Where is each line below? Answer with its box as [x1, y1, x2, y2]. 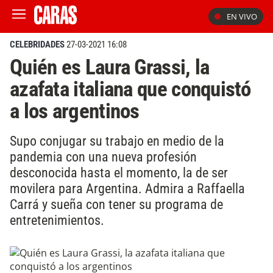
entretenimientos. [10, 211, 104, 228]
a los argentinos [10, 98, 140, 124]
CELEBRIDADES [10, 39, 65, 50]
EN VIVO [227, 11, 257, 22]
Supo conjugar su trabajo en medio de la [10, 132, 224, 149]
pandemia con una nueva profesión [10, 148, 197, 165]
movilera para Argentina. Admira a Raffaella [10, 180, 245, 196]
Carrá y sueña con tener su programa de [10, 196, 223, 212]
